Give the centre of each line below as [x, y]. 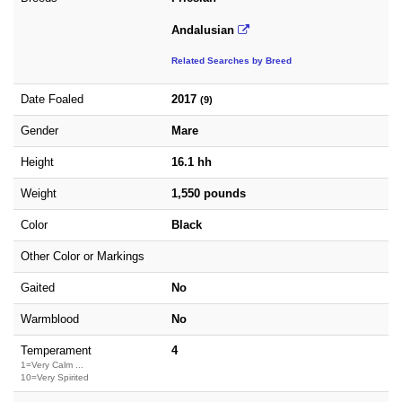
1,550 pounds [209, 193]
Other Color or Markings [83, 256]
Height [37, 162]
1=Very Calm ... [52, 365]
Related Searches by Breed [232, 61]
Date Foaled [52, 99]
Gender [39, 131]
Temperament [56, 350]
